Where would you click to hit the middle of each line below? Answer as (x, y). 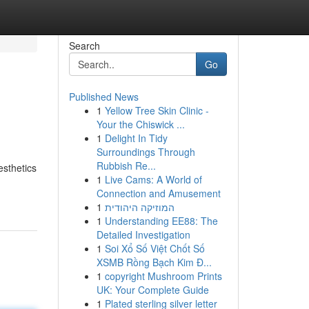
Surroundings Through (146, 152)
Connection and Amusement (158, 193)
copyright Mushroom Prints (163, 276)
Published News (103, 97)
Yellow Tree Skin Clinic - (157, 110)
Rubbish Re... (126, 166)
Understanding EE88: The (161, 221)
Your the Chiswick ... (140, 124)
